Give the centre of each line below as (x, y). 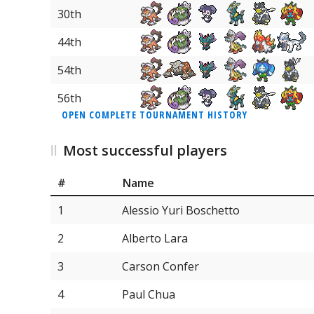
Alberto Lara (155, 238)
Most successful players (145, 151)
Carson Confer (161, 266)
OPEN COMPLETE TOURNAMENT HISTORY (155, 115)
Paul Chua (149, 294)
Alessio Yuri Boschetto (181, 210)
